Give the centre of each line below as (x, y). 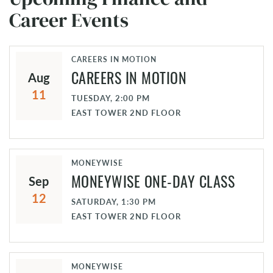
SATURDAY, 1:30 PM (113, 202)
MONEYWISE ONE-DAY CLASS (153, 181)
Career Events (69, 20)
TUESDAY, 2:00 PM (110, 98)
